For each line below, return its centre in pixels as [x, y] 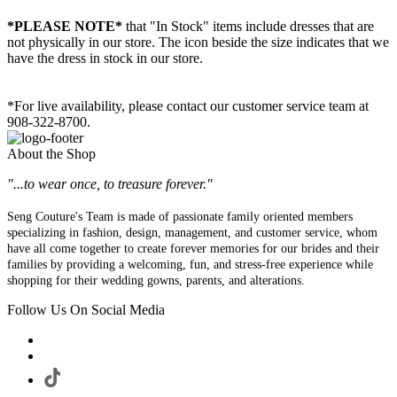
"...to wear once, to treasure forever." [110, 184]
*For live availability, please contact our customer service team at [188, 106]
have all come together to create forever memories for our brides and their [193, 249]
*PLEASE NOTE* [65, 27]
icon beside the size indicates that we [287, 43]
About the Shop [51, 154]
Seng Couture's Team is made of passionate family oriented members [180, 217]
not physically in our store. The [96, 43]
